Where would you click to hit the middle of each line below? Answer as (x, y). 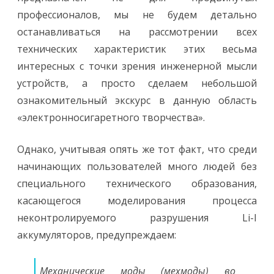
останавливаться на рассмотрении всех (137, 32)
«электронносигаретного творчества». (111, 117)
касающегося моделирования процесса (137, 201)
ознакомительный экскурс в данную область (137, 100)
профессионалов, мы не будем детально (137, 15)
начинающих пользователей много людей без (137, 166)
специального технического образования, (137, 183)
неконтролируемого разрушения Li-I (137, 218)
